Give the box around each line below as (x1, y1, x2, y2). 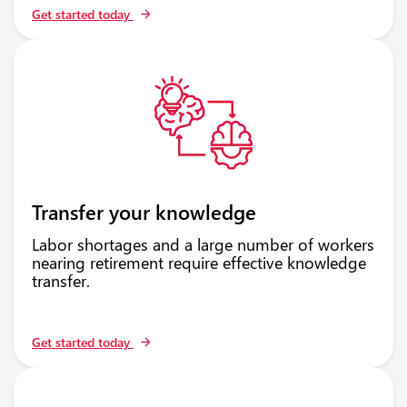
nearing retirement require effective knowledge (32, 251, 366, 274)
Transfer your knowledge (32, 198, 256, 226)
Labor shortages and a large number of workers (32, 233, 374, 256)
